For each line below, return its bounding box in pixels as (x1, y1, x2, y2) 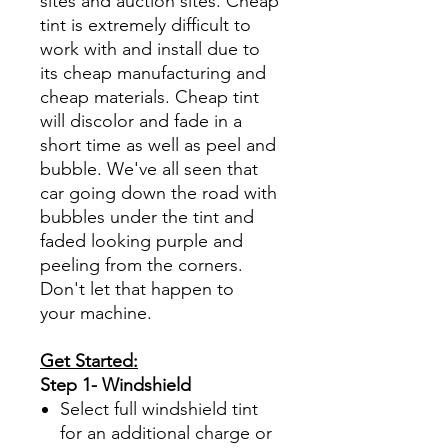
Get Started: (40, 349, 138, 372)
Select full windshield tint (60, 397, 258, 420)
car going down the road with (40, 181, 277, 204)
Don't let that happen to (40, 277, 234, 300)
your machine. (40, 301, 152, 324)
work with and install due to (40, 37, 260, 60)
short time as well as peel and (40, 133, 276, 156)
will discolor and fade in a (40, 109, 242, 132)
